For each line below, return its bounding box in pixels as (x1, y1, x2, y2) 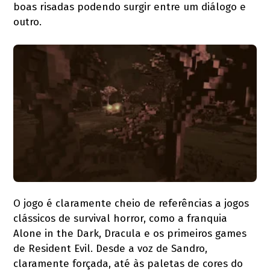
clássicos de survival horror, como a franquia (13, 212, 228, 225)
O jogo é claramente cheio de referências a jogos (13, 196, 250, 210)
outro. (13, 16, 42, 29)
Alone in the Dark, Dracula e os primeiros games (13, 227, 247, 240)
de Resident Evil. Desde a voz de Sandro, (13, 242, 208, 255)
